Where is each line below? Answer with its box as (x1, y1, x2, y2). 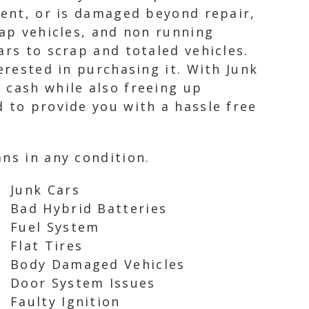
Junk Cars (10, 181, 80, 198)
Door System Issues (10, 275, 156, 291)
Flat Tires (10, 237, 83, 254)
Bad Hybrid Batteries (10, 200, 168, 217)
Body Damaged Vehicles (10, 256, 186, 272)
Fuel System (10, 219, 100, 235)
